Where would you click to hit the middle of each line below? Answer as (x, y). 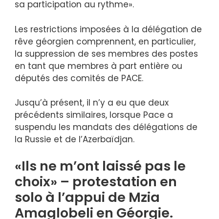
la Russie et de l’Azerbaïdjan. (75, 139)
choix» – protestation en (96, 181)
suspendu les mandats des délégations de (106, 127)
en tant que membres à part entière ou (99, 66)
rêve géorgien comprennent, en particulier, (105, 41)
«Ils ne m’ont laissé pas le (100, 166)
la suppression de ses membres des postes (106, 54)
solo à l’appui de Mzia (87, 197)
